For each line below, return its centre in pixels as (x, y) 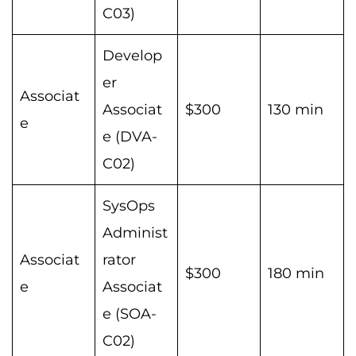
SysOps (129, 205)
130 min (296, 109)
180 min (296, 273)
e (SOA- (130, 313)
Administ (135, 232)
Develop (132, 55)
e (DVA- (130, 136)
